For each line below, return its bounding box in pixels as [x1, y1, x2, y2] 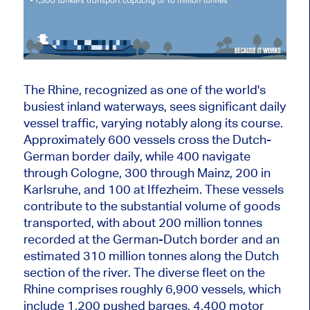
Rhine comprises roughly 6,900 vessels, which [23, 282, 281, 297]
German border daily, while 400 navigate [23, 149, 250, 164]
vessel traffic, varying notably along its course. [23, 116, 283, 131]
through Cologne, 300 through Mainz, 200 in [23, 165, 271, 181]
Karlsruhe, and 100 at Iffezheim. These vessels [23, 182, 284, 197]
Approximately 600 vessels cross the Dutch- [23, 132, 271, 147]
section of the [23, 265, 103, 280]
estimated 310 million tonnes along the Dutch [23, 248, 279, 264]
